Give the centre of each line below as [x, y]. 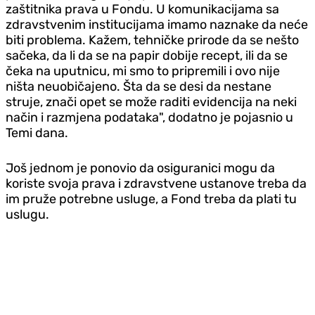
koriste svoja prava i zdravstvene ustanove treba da [156, 183]
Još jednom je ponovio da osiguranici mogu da [140, 168]
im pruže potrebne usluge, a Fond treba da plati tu [151, 199]
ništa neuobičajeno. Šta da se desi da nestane [139, 86]
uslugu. [27, 214]
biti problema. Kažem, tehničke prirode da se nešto [152, 40]
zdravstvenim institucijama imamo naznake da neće [157, 24]
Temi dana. [37, 133]
